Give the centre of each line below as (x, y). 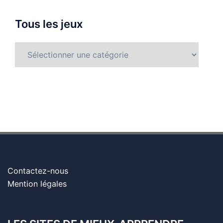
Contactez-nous (38, 170)
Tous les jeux (49, 24)
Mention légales (37, 183)
